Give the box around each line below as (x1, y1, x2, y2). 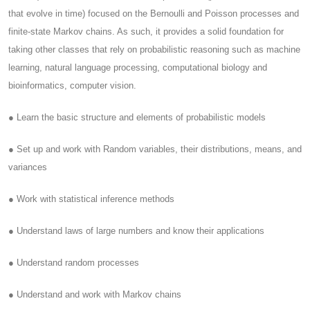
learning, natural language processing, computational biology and (8, 62, 267, 73)
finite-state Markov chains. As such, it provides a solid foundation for (8, 26, 284, 37)
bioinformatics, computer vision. (8, 80, 153, 91)
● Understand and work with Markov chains (8, 289, 181, 300)
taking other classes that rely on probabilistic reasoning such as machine (8, 44, 300, 55)
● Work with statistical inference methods (8, 194, 174, 205)
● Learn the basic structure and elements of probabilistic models (8, 112, 266, 123)
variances (8, 162, 47, 173)
